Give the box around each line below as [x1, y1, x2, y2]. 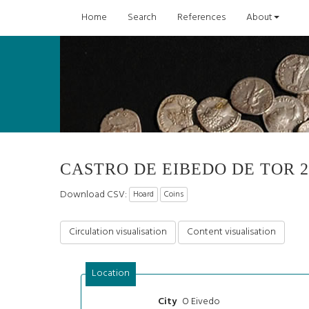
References [177, 10, 226, 26]
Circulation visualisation [69, 223, 167, 240]
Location [91, 265, 130, 281]
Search [128, 10, 157, 26]
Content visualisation [187, 223, 276, 240]
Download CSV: [60, 186, 129, 203]
